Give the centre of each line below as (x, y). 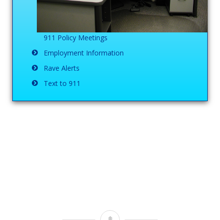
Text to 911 (62, 83)
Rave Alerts (62, 68)
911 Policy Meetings (76, 38)
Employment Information (84, 53)
